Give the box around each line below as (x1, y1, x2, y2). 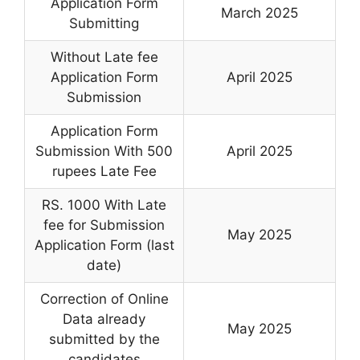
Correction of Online (39, 291, 169, 307)
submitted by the (48, 331, 160, 347)
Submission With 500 (35, 143, 173, 159)
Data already (63, 311, 145, 327)
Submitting (69, 15, 139, 31)
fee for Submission (43, 217, 165, 233)
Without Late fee (50, 49, 158, 65)
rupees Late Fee (51, 163, 157, 179)
